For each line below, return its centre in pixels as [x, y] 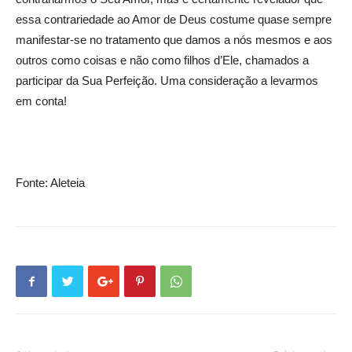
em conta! [41, 101]
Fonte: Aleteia [50, 183]
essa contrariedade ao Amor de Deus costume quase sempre [174, 19]
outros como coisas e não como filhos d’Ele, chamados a [162, 60]
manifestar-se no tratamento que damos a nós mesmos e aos [174, 40]
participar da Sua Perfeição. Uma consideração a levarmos [167, 81]
